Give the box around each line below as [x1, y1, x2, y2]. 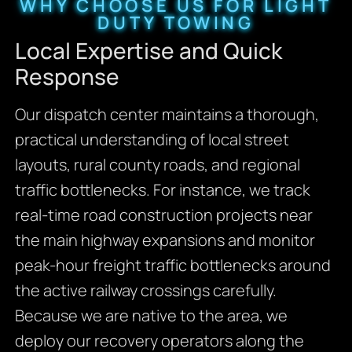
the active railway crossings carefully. [14, 279, 277, 301]
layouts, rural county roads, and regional [14, 153, 300, 175]
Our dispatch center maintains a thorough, [14, 103, 319, 125]
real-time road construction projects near [14, 203, 313, 225]
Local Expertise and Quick [14, 35, 282, 65]
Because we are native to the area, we [14, 304, 288, 326]
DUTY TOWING [97, 10, 255, 35]
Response [14, 60, 119, 91]
